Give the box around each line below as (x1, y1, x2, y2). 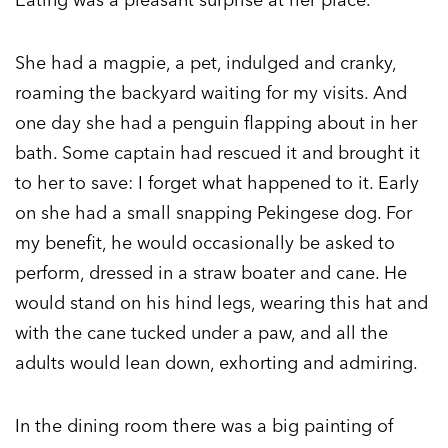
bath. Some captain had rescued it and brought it (15, 141, 420, 165)
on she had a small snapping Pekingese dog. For (15, 201, 412, 225)
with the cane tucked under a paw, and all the (15, 321, 388, 345)
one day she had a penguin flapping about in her (15, 111, 417, 135)
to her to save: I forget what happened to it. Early (15, 171, 419, 195)
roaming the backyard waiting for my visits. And (15, 81, 407, 105)
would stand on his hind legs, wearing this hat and (15, 291, 428, 315)
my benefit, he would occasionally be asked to (15, 231, 395, 255)
